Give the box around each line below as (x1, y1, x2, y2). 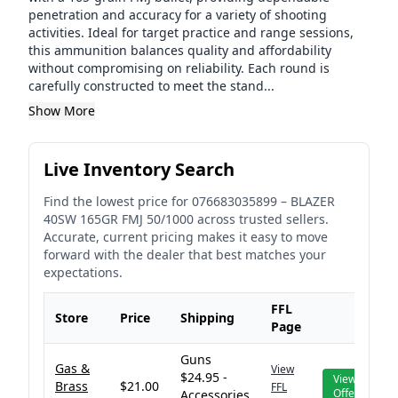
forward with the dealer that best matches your (44, 246, 326, 263)
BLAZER (291, 193, 335, 210)
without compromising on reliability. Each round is (28, 60, 330, 76)
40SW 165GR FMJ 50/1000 (44, 211, 194, 227)
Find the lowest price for (44, 193, 192, 210)
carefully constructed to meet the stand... (28, 77, 275, 94)
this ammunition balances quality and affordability (28, 42, 331, 59)
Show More (28, 102, 95, 119)
